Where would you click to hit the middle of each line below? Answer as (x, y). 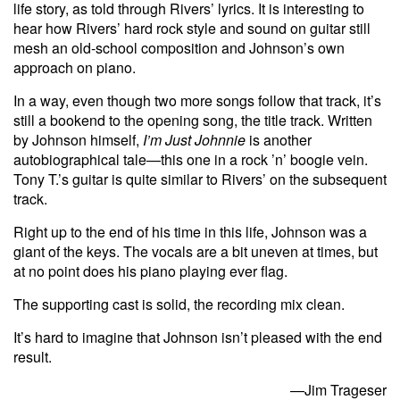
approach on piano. (75, 67)
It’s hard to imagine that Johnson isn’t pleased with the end (198, 337)
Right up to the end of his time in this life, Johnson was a (190, 231)
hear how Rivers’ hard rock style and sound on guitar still (192, 28)
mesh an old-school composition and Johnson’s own (179, 47)
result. (33, 356)
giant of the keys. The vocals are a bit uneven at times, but (196, 251)
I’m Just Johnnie (194, 139)
